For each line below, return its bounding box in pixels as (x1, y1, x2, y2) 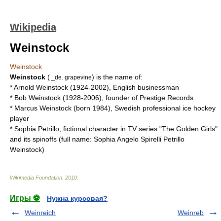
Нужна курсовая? (47, 194, 108, 202)
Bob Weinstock (14, 94, 61, 102)
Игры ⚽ (10, 194, 40, 202)
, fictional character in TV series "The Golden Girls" (59, 125, 218, 133)
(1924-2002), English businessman (68, 83, 179, 91)
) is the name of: (92, 73, 143, 81)
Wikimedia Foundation (10, 175, 62, 181)
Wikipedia (10, 22, 56, 33)
